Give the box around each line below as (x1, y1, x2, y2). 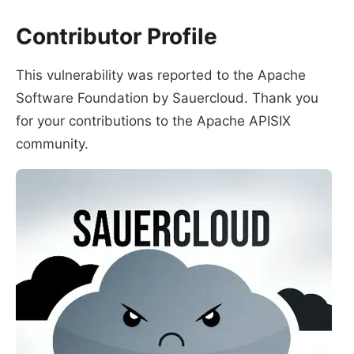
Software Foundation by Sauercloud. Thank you (16, 90, 318, 107)
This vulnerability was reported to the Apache (16, 67, 306, 84)
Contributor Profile (16, 23, 217, 51)
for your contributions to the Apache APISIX (16, 113, 291, 130)
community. (16, 136, 88, 153)
